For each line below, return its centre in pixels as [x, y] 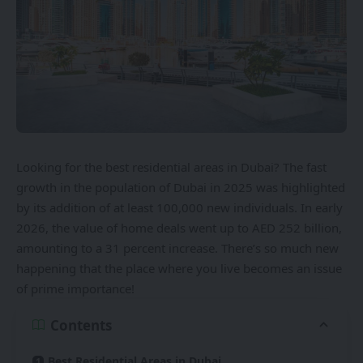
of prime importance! [75, 288]
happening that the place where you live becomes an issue [179, 268]
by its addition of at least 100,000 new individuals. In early [179, 207]
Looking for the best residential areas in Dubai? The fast [171, 167]
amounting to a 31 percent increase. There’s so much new [177, 248]
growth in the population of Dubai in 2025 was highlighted [181, 187]
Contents [81, 325]
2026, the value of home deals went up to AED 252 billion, [179, 228]
